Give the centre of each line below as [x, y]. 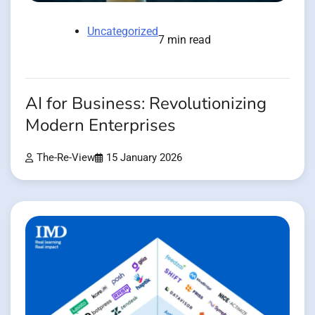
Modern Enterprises [101, 126]
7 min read [185, 40]
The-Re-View [66, 158]
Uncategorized [123, 32]
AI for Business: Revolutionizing [146, 104]
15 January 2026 [144, 158]
